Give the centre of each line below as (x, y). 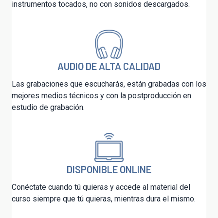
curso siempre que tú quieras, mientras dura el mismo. (104, 199)
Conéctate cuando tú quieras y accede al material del (101, 187)
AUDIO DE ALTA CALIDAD (109, 66)
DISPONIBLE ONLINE (109, 170)
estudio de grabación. (48, 108)
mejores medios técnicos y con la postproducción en (101, 96)
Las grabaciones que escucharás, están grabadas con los (109, 84)
